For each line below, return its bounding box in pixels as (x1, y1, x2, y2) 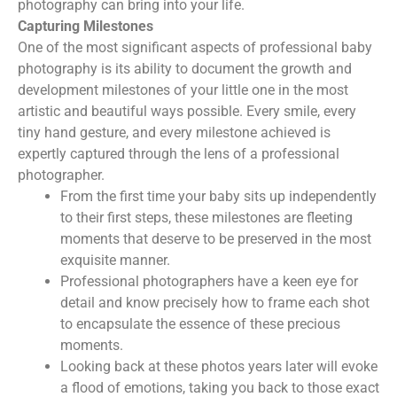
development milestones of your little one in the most (18, 81, 348, 98)
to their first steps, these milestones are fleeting (60, 208, 353, 226)
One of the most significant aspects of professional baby (18, 38, 372, 56)
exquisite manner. (60, 251, 170, 269)
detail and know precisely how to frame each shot (60, 293, 370, 311)
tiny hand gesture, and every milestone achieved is (18, 123, 331, 141)
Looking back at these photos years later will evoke (60, 357, 378, 375)
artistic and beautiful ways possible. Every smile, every (18, 102, 356, 120)
